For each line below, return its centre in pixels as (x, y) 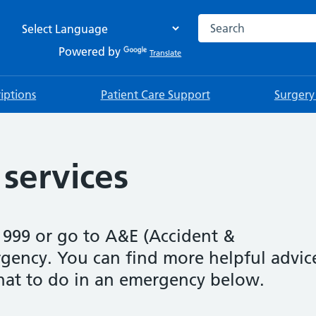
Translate (166, 53)
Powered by (91, 52)
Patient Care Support (155, 95)
